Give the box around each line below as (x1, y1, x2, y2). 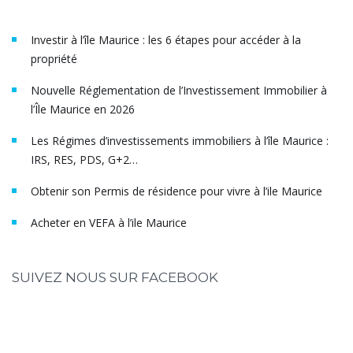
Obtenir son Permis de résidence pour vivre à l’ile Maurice (31, 183, 322, 199)
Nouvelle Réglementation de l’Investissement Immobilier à (31, 82, 327, 98)
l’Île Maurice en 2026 (31, 101, 135, 117)
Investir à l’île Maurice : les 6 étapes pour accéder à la (31, 32, 301, 47)
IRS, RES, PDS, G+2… (31, 151, 138, 167)
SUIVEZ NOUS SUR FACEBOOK (12, 269, 218, 285)
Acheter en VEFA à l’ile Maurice (31, 214, 187, 230)
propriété (31, 50, 77, 66)
